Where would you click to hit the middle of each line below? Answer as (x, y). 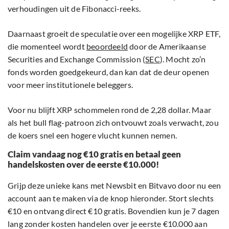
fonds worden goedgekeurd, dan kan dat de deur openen (109, 72)
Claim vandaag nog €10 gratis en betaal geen (94, 154)
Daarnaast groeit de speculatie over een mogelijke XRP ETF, (114, 33)
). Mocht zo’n (183, 59)
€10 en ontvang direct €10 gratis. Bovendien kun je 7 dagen (114, 211)
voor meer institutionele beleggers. (70, 84)
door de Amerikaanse (167, 46)
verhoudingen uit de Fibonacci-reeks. (74, 8)
